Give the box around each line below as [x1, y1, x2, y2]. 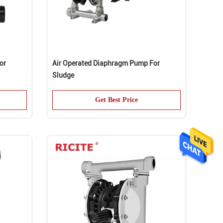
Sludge [52, 71, 74, 79]
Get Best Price [95, 96, 138, 104]
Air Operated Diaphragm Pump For [52, 59, 160, 67]
